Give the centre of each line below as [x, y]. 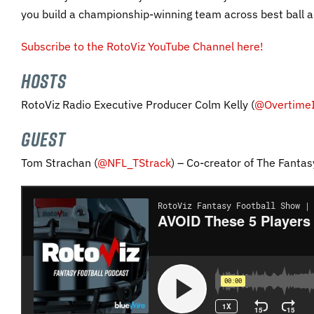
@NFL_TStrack [134, 163]
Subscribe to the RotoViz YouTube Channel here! [142, 46]
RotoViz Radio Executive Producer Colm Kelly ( [138, 105]
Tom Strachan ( [59, 163]
